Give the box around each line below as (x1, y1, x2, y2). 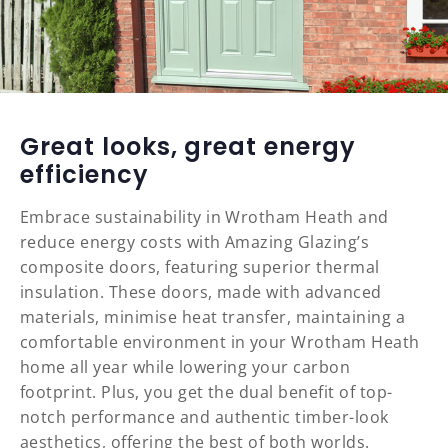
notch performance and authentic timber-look (20, 406, 389, 429)
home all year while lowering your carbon (20, 356, 351, 379)
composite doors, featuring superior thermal (20, 256, 380, 279)
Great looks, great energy (20, 130, 356, 164)
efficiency (20, 158, 149, 192)
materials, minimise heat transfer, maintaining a (20, 306, 406, 329)
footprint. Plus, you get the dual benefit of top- (20, 381, 393, 404)
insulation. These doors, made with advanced (20, 281, 382, 304)
